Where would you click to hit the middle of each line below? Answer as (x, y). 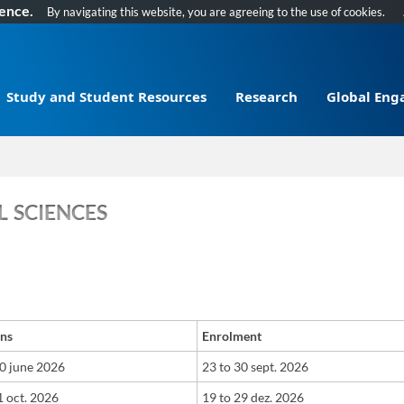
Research (266, 96)
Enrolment (232, 336)
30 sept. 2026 (270, 367)
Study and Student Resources (106, 96)
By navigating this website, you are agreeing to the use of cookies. (216, 12)
